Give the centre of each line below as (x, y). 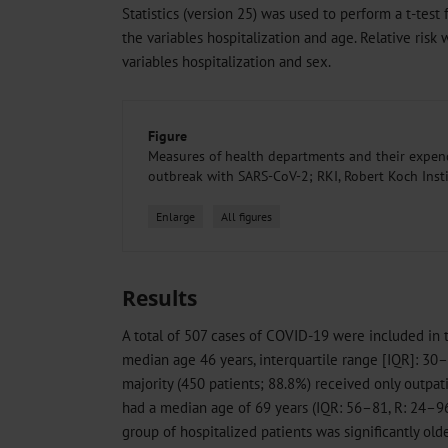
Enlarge (175, 217)
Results (159, 298)
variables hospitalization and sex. (226, 61)
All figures (246, 217)
